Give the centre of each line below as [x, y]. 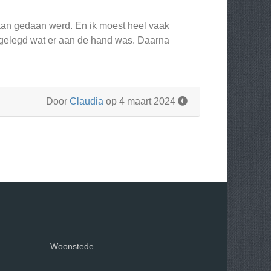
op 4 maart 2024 [141, 101]
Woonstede [72, 246]
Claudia [87, 101]
